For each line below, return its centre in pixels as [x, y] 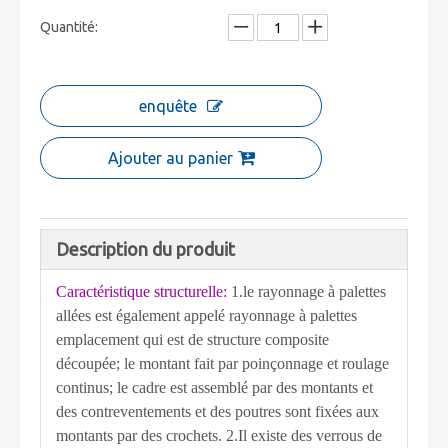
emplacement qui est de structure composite [192, 339]
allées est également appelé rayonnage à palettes [206, 315]
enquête [168, 105]
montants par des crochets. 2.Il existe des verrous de [219, 435]
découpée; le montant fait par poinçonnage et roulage [222, 363]
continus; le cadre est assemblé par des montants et [214, 387]
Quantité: [69, 26]
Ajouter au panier [170, 157]
